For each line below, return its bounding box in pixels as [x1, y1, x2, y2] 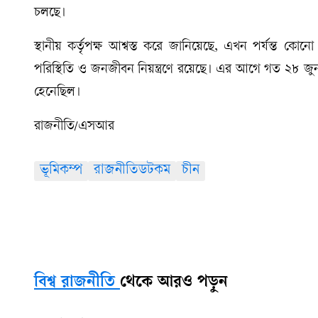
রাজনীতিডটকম [94, 163, 170, 178]
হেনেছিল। [34, 85, 80, 100]
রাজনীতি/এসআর [34, 119, 114, 134]
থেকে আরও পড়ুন [120, 273, 228, 292]
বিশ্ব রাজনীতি [34, 273, 115, 292]
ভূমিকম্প [40, 163, 82, 178]
